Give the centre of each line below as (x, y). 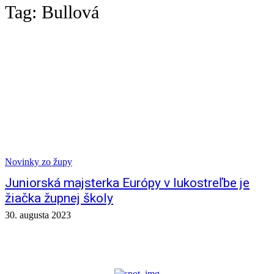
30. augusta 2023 (38, 215)
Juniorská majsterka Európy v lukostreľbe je (127, 183)
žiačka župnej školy (59, 198)
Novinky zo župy (39, 162)
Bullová (70, 12)
